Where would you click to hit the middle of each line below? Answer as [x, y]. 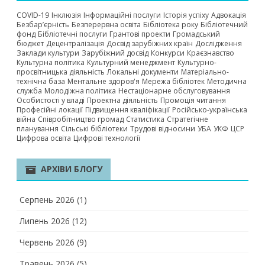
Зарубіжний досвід [115, 53]
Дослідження [219, 43]
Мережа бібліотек [173, 81]
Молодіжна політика [80, 91]
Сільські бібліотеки [94, 129]
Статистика [145, 119]
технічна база [41, 81]
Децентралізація [75, 43]
